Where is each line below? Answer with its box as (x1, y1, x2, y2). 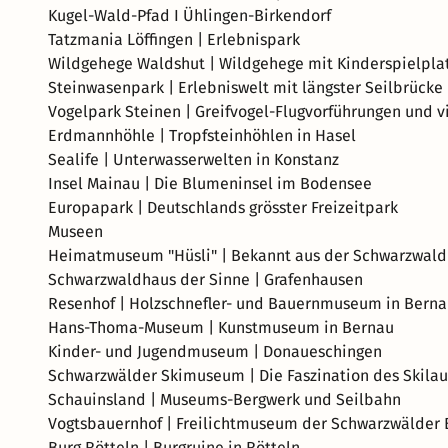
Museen (48, 222, 103, 241)
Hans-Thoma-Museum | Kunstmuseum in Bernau (48, 318, 394, 337)
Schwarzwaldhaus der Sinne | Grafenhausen (48, 270, 363, 289)
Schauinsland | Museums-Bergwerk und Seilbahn (48, 390, 405, 409)
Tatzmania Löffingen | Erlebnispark (48, 30, 300, 49)
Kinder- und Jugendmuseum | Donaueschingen (48, 342, 382, 361)
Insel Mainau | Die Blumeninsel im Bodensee (48, 174, 372, 193)
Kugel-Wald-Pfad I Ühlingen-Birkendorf (48, 6, 331, 25)
